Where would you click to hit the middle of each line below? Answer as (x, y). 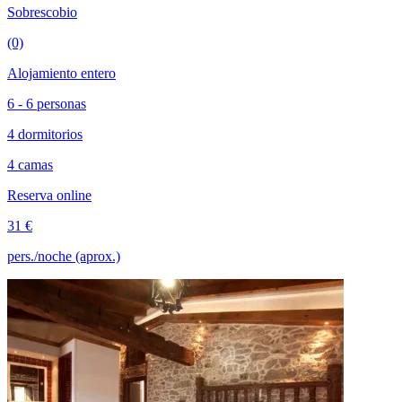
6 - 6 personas (47, 103)
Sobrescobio (42, 12)
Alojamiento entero (61, 73)
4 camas (30, 164)
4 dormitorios (45, 134)
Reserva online (49, 195)
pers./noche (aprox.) (64, 256)
